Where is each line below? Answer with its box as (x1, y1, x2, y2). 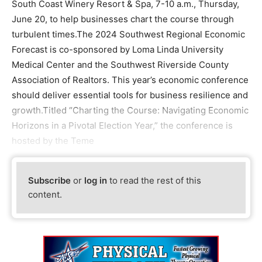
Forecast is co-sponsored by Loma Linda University (12, 43, 223, 55)
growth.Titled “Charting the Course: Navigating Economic (12, 104, 249, 116)
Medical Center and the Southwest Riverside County (12, 58, 229, 70)
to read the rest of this (107, 175, 202, 187)
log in (84, 175, 108, 187)
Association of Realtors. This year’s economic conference (12, 74, 249, 85)
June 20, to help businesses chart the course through (12, 13, 234, 25)
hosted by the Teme (12, 135, 94, 146)
